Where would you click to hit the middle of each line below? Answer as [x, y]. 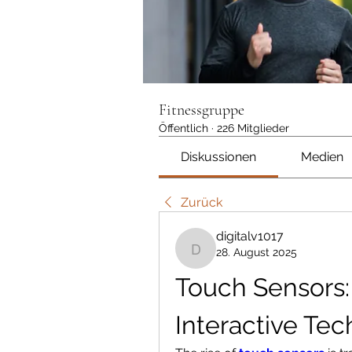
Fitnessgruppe [202, 110]
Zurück [202, 202]
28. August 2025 [257, 252]
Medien [322, 157]
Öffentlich [183, 128]
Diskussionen [219, 157]
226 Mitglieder [253, 128]
